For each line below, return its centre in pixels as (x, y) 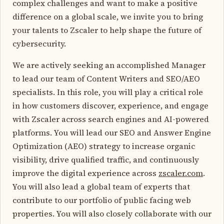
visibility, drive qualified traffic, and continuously (106, 159)
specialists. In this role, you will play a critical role (108, 92)
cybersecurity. (39, 43)
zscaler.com (181, 173)
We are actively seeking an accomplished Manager (109, 65)
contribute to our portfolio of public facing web (102, 200)
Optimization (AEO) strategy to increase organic (104, 146)
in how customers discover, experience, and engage (110, 105)
